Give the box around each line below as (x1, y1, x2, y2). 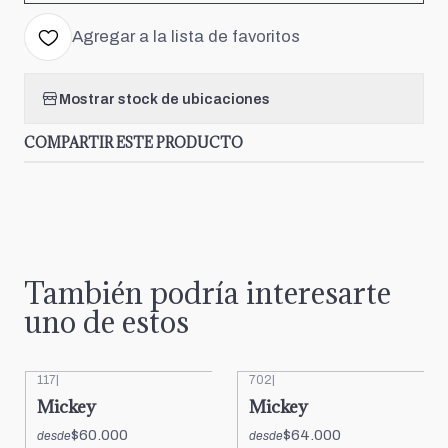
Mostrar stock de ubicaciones (59, 90, 270, 107)
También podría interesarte (24, 274, 391, 312)
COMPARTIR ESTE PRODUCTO (24, 133, 243, 152)
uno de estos (24, 303, 189, 341)
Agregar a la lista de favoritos (72, 27, 300, 46)
